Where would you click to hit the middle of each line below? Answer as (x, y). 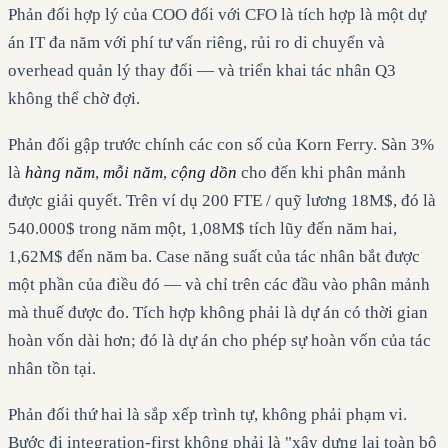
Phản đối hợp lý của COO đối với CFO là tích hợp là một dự (217, 14)
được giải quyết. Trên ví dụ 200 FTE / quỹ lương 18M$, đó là (222, 200)
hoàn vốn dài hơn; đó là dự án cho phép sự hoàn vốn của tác (219, 340)
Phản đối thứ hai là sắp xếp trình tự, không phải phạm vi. (207, 415)
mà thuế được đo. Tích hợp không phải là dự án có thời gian (218, 312)
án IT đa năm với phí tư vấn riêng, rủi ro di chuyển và (196, 42)
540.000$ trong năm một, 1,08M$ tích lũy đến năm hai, (202, 228)
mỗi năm (133, 172)
